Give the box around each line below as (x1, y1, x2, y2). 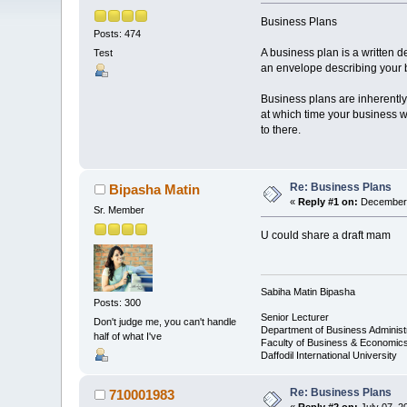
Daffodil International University (260, 349, 397, 361)
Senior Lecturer (260, 311, 329, 323)
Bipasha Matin (108, 182, 200, 198)
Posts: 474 (94, 27, 142, 39)
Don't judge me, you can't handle (94, 316, 237, 328)
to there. (260, 124, 301, 137)
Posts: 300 (94, 297, 142, 309)
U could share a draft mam (260, 229, 391, 243)
